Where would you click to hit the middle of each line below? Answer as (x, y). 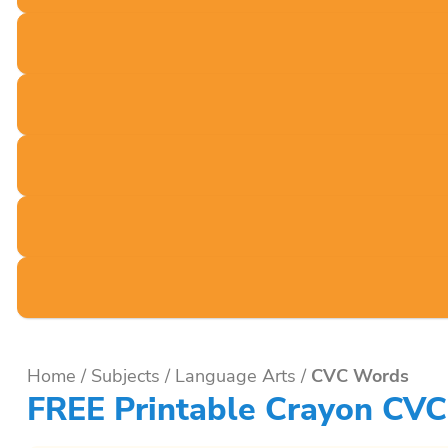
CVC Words (360, 376)
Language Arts (235, 376)
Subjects (125, 376)
